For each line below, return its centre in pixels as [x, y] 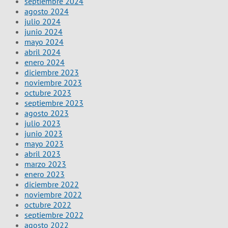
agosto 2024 [47, 11]
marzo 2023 [45, 164]
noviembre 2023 [53, 83]
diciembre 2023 [52, 73]
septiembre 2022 [54, 215]
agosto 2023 [47, 113]
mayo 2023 [44, 144]
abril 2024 [42, 52]
